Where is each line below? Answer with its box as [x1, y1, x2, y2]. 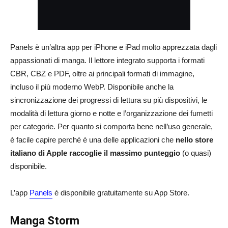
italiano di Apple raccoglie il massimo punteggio [10, 149, 180, 157]
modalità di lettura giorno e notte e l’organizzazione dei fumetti [10, 109, 213, 118]
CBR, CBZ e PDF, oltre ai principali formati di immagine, [10, 69, 194, 78]
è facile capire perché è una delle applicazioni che [10, 135, 176, 144]
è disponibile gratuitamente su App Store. [52, 188, 189, 197]
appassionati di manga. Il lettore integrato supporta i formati [10, 56, 205, 65]
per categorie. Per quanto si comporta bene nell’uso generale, [10, 122, 213, 131]
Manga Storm [10, 214, 79, 227]
